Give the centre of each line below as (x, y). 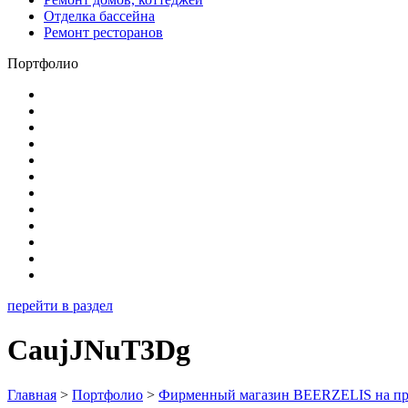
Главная (32, 394)
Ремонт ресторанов (103, 32)
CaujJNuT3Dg (99, 350)
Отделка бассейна (99, 16)
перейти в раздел (60, 306)
